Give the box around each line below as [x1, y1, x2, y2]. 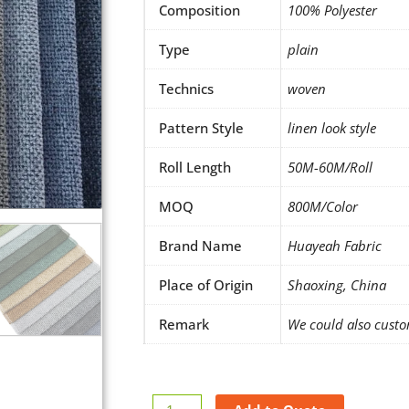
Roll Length [159, 158, 231, 177]
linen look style [288, 119, 376, 138]
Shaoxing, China [288, 276, 386, 295]
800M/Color [288, 197, 358, 216]
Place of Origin [159, 276, 253, 295]
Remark [159, 315, 209, 334]
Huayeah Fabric [288, 236, 382, 256]
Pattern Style [159, 119, 244, 138]
